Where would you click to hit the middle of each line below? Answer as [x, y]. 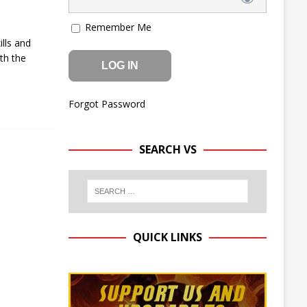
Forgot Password [107, 103]
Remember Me [116, 27]
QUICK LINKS [168, 237]
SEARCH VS [168, 149]
